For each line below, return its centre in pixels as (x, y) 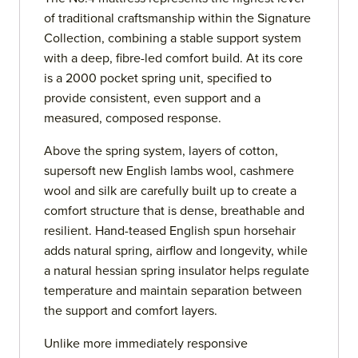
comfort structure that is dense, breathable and (174, 211)
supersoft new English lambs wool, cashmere (169, 171)
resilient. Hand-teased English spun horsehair (170, 231)
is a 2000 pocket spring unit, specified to (158, 79)
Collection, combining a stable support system (173, 39)
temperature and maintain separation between (173, 291)
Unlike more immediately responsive (146, 344)
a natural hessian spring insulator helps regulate (177, 271)
